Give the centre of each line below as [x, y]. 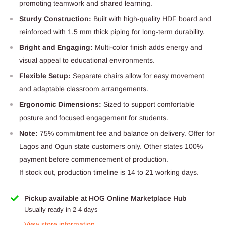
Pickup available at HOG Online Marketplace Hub [105, 199]
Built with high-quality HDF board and [151, 19]
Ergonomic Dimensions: [60, 105]
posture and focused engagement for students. [94, 118]
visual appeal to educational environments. [87, 61]
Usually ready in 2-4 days [61, 210]
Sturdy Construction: [55, 19]
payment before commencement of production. [94, 159]
